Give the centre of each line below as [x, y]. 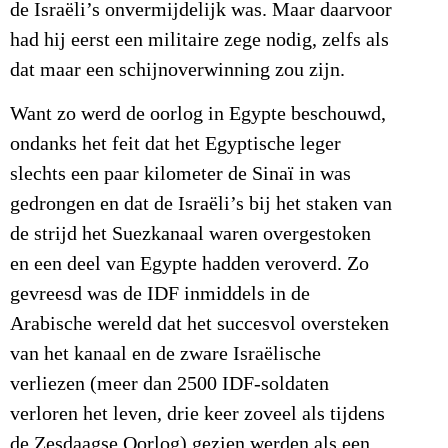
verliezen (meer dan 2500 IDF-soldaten [169, 384]
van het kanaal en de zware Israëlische [165, 354]
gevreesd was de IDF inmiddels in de [160, 294]
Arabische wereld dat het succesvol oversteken [199, 324]
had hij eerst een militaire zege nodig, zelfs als [199, 40]
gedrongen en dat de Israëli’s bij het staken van [201, 204]
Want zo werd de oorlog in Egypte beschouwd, [198, 114]
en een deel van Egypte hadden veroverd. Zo [189, 264]
